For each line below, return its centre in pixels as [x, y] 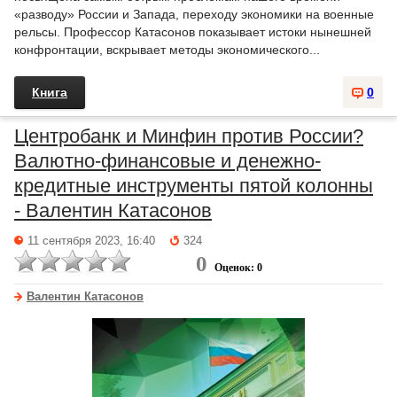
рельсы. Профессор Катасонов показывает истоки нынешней [193, 32]
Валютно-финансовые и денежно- [167, 161]
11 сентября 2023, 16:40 [91, 241]
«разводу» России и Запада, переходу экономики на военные [194, 14]
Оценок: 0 [238, 268]
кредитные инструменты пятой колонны [194, 186]
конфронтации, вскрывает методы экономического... [167, 50]
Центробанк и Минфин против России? [189, 136]
